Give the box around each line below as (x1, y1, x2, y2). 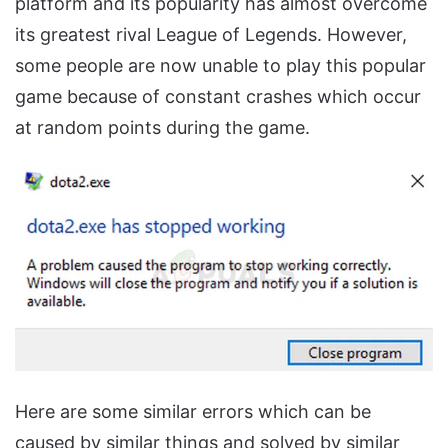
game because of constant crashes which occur (15, 86, 421, 108)
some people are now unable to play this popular (15, 55, 426, 77)
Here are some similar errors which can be (15, 400, 371, 422)
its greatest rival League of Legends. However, (15, 24, 407, 46)
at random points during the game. (15, 117, 310, 139)
